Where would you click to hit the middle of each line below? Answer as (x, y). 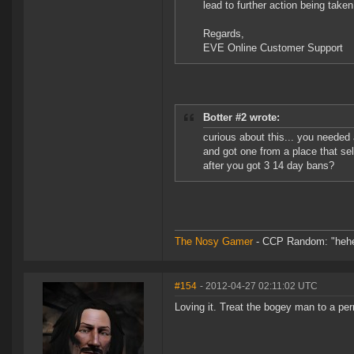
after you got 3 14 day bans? (269, 166)
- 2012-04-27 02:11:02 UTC (259, 286)
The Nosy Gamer (214, 242)
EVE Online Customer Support (273, 48)
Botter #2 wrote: (241, 118)
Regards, (224, 34)
